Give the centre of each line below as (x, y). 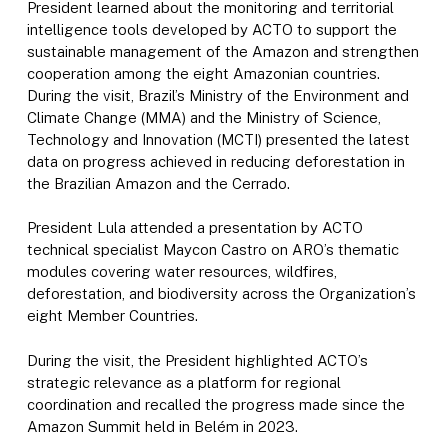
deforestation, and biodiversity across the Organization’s (221, 293)
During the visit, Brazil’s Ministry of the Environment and (217, 95)
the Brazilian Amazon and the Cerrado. (158, 183)
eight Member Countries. (112, 315)
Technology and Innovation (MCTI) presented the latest (218, 139)
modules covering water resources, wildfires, (181, 271)
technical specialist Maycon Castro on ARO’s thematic (212, 249)
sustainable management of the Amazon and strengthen (222, 51)
